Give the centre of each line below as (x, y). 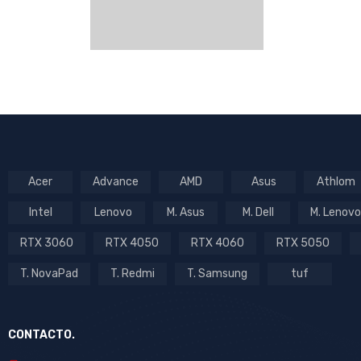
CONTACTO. (41, 334)
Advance (116, 181)
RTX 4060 (218, 243)
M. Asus (185, 212)
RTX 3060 (47, 243)
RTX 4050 (132, 243)
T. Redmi (133, 273)
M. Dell (258, 212)
